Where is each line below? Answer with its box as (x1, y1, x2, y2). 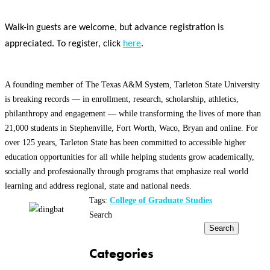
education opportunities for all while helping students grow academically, (5, 152, 254, 162)
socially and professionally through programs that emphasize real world (5, 166, 248, 177)
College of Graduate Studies (110, 195, 212, 206)
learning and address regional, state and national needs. (5, 181, 192, 191)
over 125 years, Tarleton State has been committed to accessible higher (5, 137, 246, 148)
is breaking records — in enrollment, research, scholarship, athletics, (5, 94, 239, 104)
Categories (89, 245, 154, 262)
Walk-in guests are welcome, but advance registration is (5, 23, 224, 33)
